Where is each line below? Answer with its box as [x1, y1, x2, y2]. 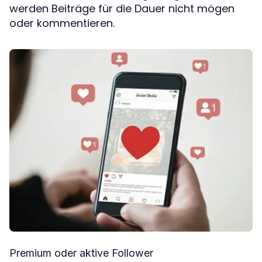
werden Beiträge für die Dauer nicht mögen [9, 1, 235, 16]
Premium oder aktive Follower [9, 247, 153, 260]
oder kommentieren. [9, 16, 115, 31]
